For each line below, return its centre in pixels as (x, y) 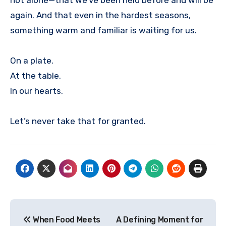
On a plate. (32, 60)
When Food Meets (66, 220)
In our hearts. (37, 91)
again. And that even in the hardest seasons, (100, 15)
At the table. (36, 75)
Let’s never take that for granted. (78, 121)
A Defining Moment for (160, 220)
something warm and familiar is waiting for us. (103, 30)
